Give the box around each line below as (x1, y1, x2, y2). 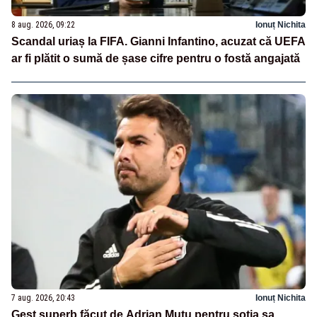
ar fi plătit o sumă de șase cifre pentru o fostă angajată (11, 52, 300, 64)
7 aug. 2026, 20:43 (11, 293, 75, 304)
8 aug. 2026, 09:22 (11, 19, 75, 30)
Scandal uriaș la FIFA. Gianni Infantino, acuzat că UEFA (11, 35, 306, 47)
